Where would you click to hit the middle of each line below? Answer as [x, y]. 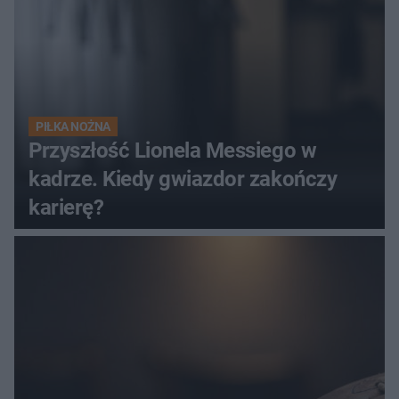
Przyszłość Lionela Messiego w [173, 151]
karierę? [66, 208]
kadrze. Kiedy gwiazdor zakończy [183, 179]
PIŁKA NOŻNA [73, 127]
